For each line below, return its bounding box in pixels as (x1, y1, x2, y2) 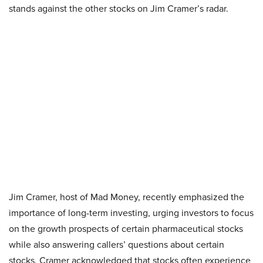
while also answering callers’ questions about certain (9, 238, 224, 251)
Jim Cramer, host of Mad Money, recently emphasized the (9, 190, 244, 204)
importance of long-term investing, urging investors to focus (9, 206, 254, 220)
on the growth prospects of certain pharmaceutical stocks (9, 222, 243, 235)
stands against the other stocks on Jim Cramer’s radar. (9, 2, 228, 15)
